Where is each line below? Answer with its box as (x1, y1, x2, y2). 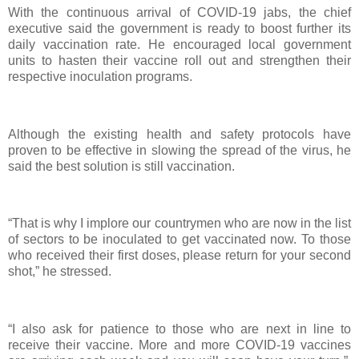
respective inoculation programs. (8, 70, 196, 83)
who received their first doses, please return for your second (8, 248, 351, 263)
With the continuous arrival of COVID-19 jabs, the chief (8, 6, 351, 19)
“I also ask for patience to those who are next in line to (8, 321, 351, 336)
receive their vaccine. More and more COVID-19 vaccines (8, 337, 351, 352)
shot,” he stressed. (8, 264, 111, 279)
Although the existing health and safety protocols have (8, 127, 351, 141)
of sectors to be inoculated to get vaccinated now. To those (8, 232, 351, 247)
